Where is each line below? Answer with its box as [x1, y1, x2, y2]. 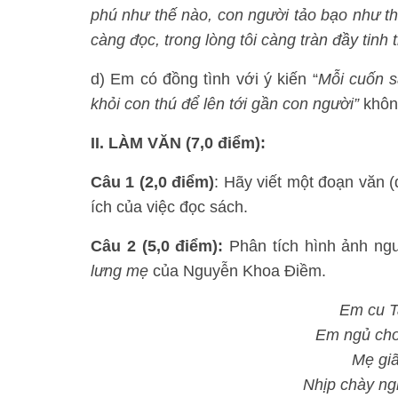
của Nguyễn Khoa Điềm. [148, 262, 326, 280]
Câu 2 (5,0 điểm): [91, 237, 230, 255]
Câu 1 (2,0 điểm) [91, 173, 215, 191]
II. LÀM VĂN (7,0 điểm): [91, 134, 266, 152]
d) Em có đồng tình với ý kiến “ [91, 70, 318, 88]
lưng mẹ [91, 262, 148, 280]
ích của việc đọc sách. [91, 198, 248, 216]
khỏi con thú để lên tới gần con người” [91, 95, 359, 113]
